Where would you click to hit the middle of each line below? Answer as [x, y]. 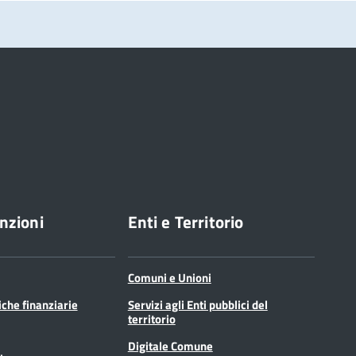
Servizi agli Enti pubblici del [197, 304]
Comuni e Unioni [169, 277]
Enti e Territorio [186, 221]
